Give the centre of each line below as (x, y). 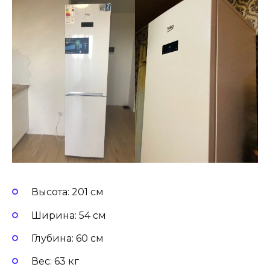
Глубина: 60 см (67, 238)
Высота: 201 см (67, 192)
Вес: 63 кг (55, 262)
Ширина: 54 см (69, 215)
